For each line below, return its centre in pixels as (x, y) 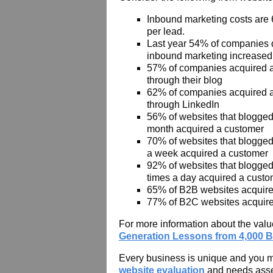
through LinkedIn (183, 104)
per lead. (165, 31)
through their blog (184, 80)
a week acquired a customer (207, 153)
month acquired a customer (205, 129)
